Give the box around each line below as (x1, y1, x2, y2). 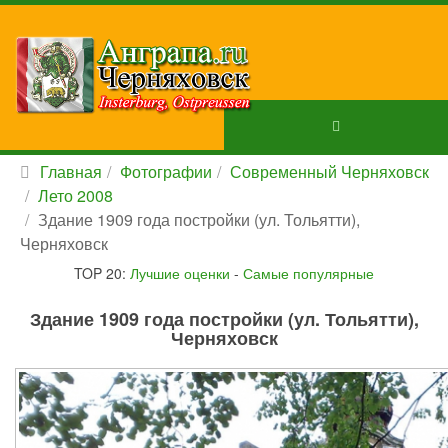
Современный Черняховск (230, 160, 429, 183)
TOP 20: (74, 263, 130, 283)
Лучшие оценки (130, 263, 230, 283)
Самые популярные (243, 263, 374, 283)
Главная (40, 160, 102, 183)
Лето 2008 (38, 184, 113, 207)
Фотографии (120, 160, 212, 183)
